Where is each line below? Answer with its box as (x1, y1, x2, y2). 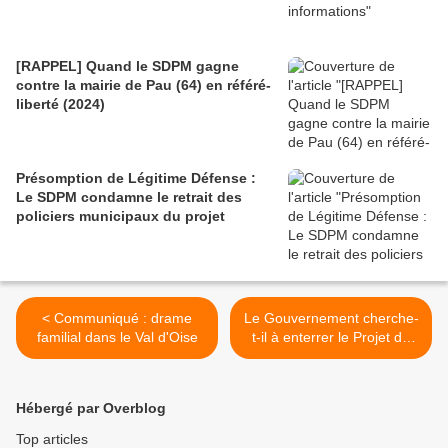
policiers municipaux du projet (16, 208, 225, 225)
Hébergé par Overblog (16, 400, 166, 417)
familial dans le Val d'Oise (36, 329, 198, 346)
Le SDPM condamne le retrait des (16, 189, 242, 206)
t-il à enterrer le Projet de (252, 329, 410, 346)
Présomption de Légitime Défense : (16, 170, 256, 187)
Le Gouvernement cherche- (243, 310, 419, 327)
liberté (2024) (16, 96, 105, 113)
